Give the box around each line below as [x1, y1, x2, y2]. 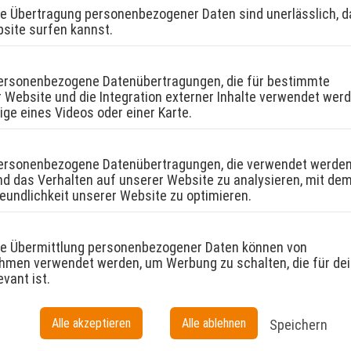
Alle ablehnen [181, 316, 246, 331]
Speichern [269, 317, 327, 333]
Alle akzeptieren [51, 316, 131, 331]
